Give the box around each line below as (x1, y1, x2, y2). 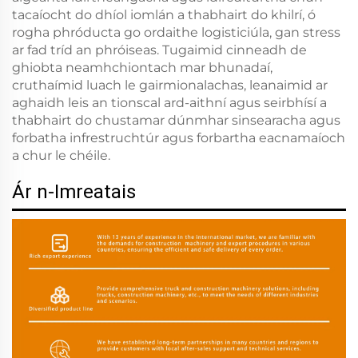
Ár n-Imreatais (12, 180, 136, 203)
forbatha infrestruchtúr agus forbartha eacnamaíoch (12, 129, 345, 145)
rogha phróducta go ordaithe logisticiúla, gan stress (12, 24, 340, 40)
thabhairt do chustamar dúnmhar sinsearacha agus (12, 112, 340, 128)
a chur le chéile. (12, 147, 110, 163)
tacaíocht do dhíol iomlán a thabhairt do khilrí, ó (12, 6, 316, 22)
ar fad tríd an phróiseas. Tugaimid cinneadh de (12, 42, 307, 58)
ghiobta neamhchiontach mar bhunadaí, (12, 59, 272, 75)
